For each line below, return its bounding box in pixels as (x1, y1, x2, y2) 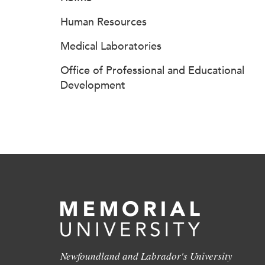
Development (60, 79, 125, 92)
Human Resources (60, 15, 147, 28)
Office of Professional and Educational (60, 64, 244, 77)
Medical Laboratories (60, 40, 161, 53)
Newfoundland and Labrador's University (60, 249, 232, 263)
